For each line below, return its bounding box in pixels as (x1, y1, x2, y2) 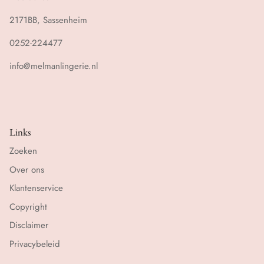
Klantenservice (9, 181, 63, 195)
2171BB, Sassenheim (9, 14, 87, 27)
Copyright (9, 200, 47, 213)
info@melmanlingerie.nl (9, 60, 98, 73)
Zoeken (9, 144, 37, 158)
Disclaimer (9, 219, 48, 232)
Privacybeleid (9, 237, 60, 250)
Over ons (9, 163, 44, 176)
